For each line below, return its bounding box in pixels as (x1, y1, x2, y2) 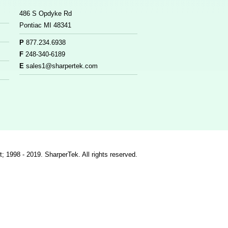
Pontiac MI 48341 (19, 21, 71, 30)
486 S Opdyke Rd (19, 10, 72, 18)
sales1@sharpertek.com (26, 62, 98, 70)
